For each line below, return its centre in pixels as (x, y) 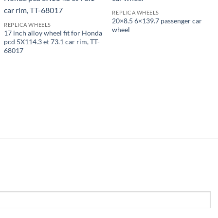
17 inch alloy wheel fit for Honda (53, 33)
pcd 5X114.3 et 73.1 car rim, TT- (52, 42)
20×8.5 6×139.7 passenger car (157, 21)
